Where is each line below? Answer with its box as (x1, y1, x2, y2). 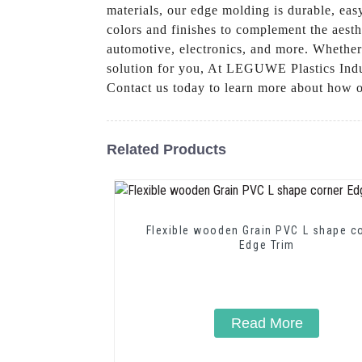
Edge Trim (238, 238, 295, 251)
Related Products (107, 141, 226, 158)
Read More (230, 314, 303, 331)
